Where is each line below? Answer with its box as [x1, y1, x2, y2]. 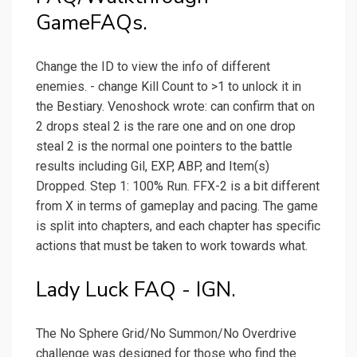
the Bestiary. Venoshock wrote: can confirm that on [36, 99, 315, 115]
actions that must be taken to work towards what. [36, 238, 308, 254]
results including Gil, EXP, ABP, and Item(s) [36, 159, 269, 175]
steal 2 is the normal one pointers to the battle [36, 139, 292, 155]
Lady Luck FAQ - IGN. [36, 276, 236, 304]
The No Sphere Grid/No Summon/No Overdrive [36, 326, 296, 342]
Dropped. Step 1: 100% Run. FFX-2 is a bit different [36, 178, 320, 194]
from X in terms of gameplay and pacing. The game [36, 198, 318, 214]
